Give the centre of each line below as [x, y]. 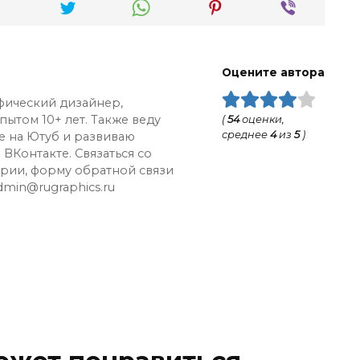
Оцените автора [273, 72]
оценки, [262, 119]
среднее [246, 134]
